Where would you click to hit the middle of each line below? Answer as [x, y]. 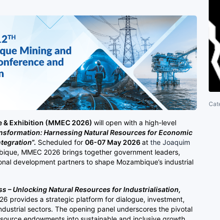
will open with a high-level [135, 122]
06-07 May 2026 [113, 142]
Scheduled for [60, 142]
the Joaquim [170, 142]
